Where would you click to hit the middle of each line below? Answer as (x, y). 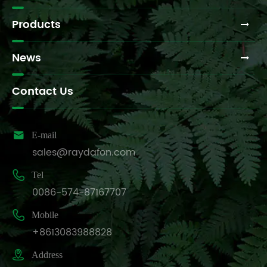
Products (36, 25)
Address (47, 255)
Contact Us (43, 92)
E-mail (44, 135)
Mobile (45, 215)
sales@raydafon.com (84, 153)
